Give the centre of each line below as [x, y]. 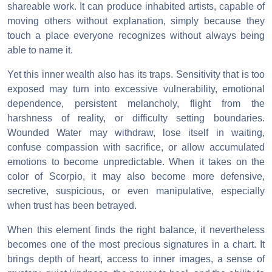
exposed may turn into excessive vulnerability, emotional [136, 89]
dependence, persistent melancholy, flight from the [136, 103]
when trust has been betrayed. [72, 205]
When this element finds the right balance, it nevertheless [136, 229]
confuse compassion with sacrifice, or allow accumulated [136, 147]
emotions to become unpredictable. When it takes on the [136, 161]
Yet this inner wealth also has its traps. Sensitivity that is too [136, 74]
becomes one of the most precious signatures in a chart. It [136, 244]
